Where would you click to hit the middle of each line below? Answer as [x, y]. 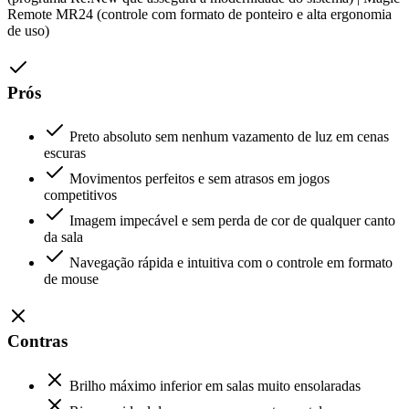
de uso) [28, 30]
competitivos [80, 195]
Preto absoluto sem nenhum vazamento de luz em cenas [229, 137]
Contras [37, 341]
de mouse [71, 279]
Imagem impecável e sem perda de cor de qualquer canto [232, 221]
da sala [63, 237]
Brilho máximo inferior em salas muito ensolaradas [215, 385]
